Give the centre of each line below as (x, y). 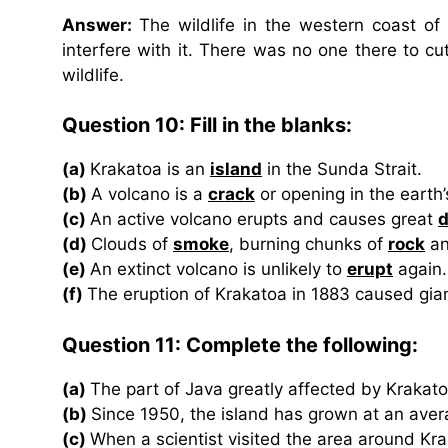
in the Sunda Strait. (342, 169)
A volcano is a (149, 194)
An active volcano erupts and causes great (264, 219)
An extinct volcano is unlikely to (218, 269)
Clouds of (132, 244)
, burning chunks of (308, 244)
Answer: (101, 24)
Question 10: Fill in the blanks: (207, 125)
